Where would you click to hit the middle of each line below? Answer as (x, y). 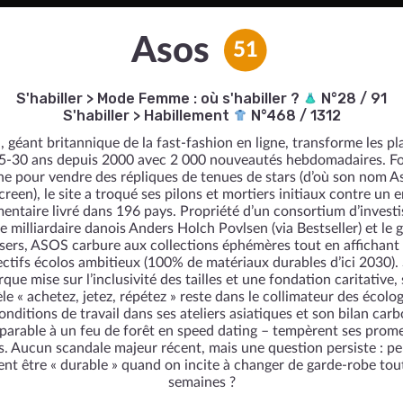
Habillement (188, 116)
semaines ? (201, 382)
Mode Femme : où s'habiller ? (200, 99)
